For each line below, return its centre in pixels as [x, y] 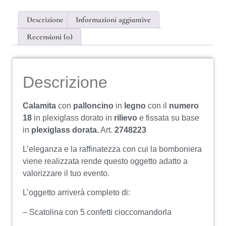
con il [157, 105]
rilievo [126, 118]
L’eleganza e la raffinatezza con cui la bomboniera [112, 149]
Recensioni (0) [50, 37]
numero [184, 105]
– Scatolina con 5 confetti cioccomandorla [97, 212]
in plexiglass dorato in [73, 118]
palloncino [93, 105]
